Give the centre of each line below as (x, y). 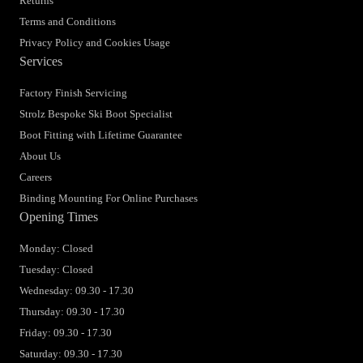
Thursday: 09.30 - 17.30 (72, 312)
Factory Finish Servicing (73, 93)
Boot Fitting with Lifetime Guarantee (101, 135)
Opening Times (59, 217)
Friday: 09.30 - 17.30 (66, 333)
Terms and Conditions (68, 22)
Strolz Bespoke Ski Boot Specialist (96, 114)
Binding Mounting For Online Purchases (109, 199)
